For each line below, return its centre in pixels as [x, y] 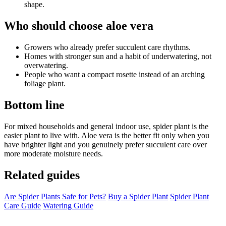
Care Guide [22, 205]
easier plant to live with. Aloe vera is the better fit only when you [107, 136]
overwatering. [46, 66]
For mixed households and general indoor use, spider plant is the [106, 127]
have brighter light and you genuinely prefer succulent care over [105, 145]
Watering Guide [68, 205]
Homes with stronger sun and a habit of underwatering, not [118, 56]
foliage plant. [45, 84]
